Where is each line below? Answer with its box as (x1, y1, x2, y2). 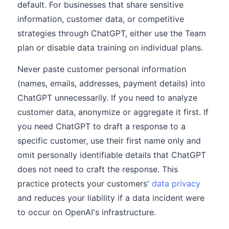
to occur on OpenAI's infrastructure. (17, 207, 156, 217)
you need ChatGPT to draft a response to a (17, 121, 186, 131)
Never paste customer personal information (17, 64, 186, 74)
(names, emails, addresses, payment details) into (17, 78, 205, 88)
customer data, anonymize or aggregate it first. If (17, 107, 209, 117)
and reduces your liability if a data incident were (17, 193, 204, 203)
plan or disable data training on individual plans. (17, 42, 203, 53)
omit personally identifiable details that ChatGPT (17, 150, 206, 160)
